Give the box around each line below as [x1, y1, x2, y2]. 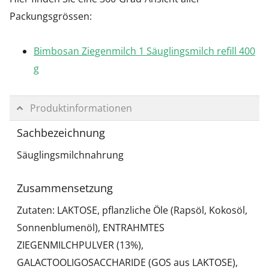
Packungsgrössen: [10, 9, 92, 23]
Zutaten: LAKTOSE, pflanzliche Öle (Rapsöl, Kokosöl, [17, 203, 247, 217]
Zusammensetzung [17, 180, 113, 195]
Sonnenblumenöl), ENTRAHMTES [17, 220, 165, 234]
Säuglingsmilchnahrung [17, 148, 124, 162]
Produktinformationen [30, 101, 132, 115]
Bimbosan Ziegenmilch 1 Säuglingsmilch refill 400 [34, 44, 255, 58]
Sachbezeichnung [17, 125, 105, 140]
